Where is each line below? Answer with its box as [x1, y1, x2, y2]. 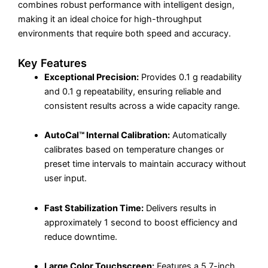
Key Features [18, 56, 87, 69]
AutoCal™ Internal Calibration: [44, 130, 170, 141]
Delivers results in [143, 202, 217, 214]
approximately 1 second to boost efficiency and [44, 217, 237, 228]
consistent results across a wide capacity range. [44, 100, 240, 111]
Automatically [169, 130, 227, 141]
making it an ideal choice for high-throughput [18, 14, 202, 25]
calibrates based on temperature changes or [44, 144, 224, 156]
